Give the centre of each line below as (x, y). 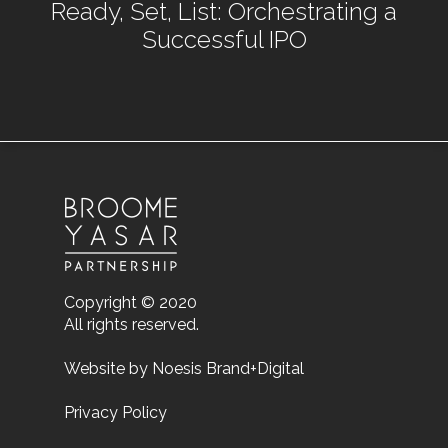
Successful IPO (224, 40)
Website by (108, 368)
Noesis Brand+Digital (228, 368)
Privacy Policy (115, 412)
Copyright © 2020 (130, 302)
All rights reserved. (131, 324)
